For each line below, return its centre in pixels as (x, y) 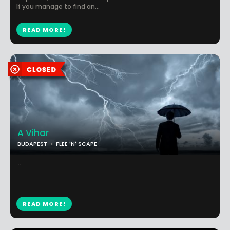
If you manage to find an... (58, 6)
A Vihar (33, 133)
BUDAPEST (32, 144)
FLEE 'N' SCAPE (76, 144)
